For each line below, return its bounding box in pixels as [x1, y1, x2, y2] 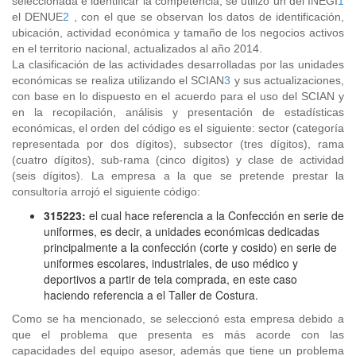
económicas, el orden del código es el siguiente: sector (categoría [12, 122, 344, 134]
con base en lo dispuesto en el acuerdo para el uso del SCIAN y [12, 90, 344, 103]
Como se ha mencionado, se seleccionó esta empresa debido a [12, 312, 344, 325]
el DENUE [12, 10, 64, 23]
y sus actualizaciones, [234, 74, 344, 87]
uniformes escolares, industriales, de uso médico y [44, 255, 298, 271]
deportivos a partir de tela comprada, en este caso [44, 271, 297, 287]
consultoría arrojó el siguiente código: [12, 185, 200, 198]
